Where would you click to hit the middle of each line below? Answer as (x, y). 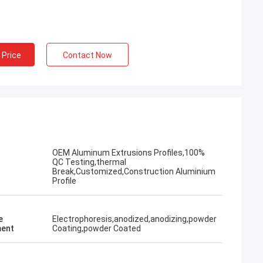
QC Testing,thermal (89, 162)
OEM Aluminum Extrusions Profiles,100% (129, 153)
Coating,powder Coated (97, 228)
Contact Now (87, 55)
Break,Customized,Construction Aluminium (134, 171)
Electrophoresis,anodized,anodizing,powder (134, 219)
